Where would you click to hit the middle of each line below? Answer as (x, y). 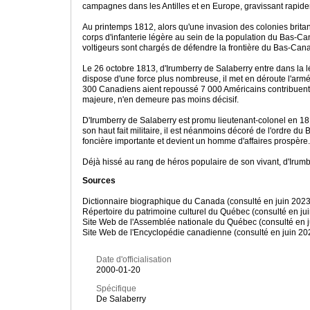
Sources (99, 181)
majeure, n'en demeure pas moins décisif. (162, 100)
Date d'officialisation (134, 260)
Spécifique (116, 289)
